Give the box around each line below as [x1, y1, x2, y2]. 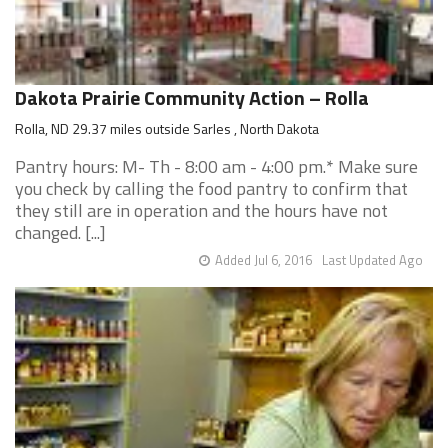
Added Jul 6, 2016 [215, 250, 312, 270]
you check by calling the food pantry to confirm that [15, 175, 408, 202]
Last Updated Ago [322, 250, 423, 270]
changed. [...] [15, 219, 106, 246]
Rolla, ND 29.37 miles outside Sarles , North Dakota [15, 118, 319, 139]
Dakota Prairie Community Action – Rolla [15, 82, 369, 113]
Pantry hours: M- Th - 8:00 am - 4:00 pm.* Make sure [15, 153, 418, 180]
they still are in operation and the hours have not [15, 197, 388, 224]
